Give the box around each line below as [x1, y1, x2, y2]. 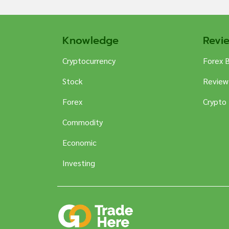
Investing [62, 157, 95, 168]
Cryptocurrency [62, 55, 116, 66]
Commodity [62, 116, 103, 127]
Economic [62, 136, 97, 148]
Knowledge [62, 32, 119, 48]
